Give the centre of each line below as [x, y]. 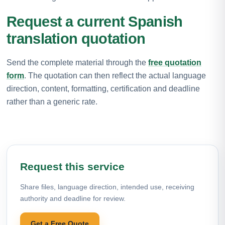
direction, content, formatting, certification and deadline [103, 88]
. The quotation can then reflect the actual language [115, 75]
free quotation [175, 62]
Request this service [72, 166]
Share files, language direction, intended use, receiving [107, 187]
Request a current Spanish [95, 21]
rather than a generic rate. [52, 101]
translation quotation [76, 38]
